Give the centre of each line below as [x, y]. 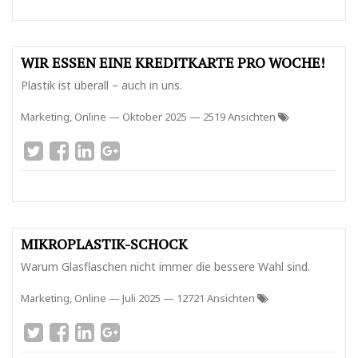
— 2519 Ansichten [234, 117]
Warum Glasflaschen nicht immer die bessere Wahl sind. [165, 267]
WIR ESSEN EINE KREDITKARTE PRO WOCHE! [173, 62]
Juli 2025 [141, 298]
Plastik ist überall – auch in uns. [101, 85]
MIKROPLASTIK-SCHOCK [104, 244]
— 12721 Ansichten [210, 298]
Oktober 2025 [155, 117]
